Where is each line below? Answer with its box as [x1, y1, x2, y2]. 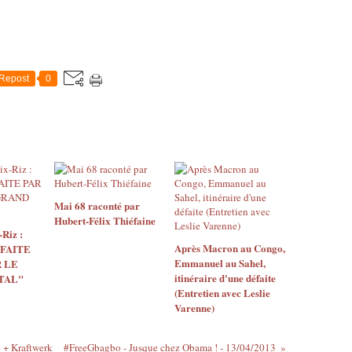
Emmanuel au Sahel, [174, 255, 266, 270]
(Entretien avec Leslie [174, 285, 270, 300]
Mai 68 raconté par [54, 198, 140, 213]
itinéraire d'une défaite [174, 270, 276, 285]
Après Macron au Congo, [174, 240, 285, 255]
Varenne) [174, 300, 214, 315]
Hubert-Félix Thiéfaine [54, 213, 156, 228]
